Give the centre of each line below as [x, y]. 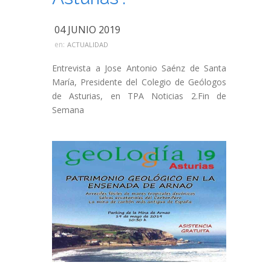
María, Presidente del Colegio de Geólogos [139, 82]
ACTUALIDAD [88, 44]
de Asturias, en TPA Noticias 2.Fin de [139, 96]
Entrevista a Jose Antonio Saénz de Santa [139, 68]
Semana [68, 110]
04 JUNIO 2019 [87, 30]
